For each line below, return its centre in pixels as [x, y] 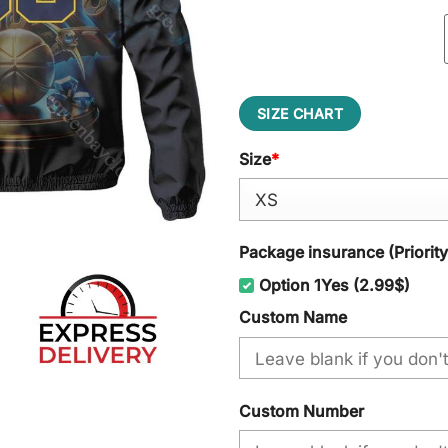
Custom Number [301, 411]
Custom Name [293, 318]
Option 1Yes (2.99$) [334, 286]
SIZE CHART [300, 113]
